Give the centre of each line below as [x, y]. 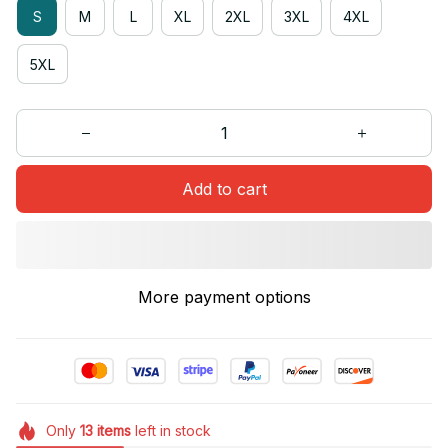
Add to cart [224, 188]
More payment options [224, 297]
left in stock [170, 431]
